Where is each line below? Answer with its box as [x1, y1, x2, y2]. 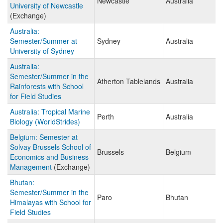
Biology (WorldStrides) [10, 116, 80, 127]
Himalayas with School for [10, 197, 91, 208]
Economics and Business [10, 152, 89, 162]
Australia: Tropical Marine [10, 107, 90, 117]
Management [10, 162, 52, 172]
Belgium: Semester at [10, 132, 78, 142]
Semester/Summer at [10, 36, 77, 46]
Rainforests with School [10, 81, 84, 92]
